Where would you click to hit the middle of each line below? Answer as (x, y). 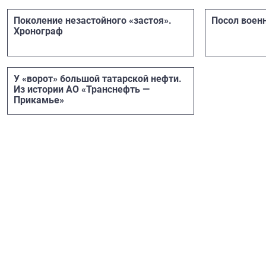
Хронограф (38, 31)
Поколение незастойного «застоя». (93, 20)
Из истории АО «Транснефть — (82, 89)
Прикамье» (39, 100)
